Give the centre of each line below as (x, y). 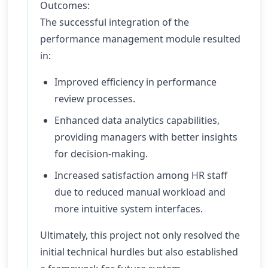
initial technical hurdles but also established (139, 252)
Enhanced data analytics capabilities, (137, 120)
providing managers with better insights (146, 137)
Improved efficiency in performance (135, 82)
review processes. (95, 99)
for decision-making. (101, 154)
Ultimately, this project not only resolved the (140, 235)
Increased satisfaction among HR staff (141, 175)
